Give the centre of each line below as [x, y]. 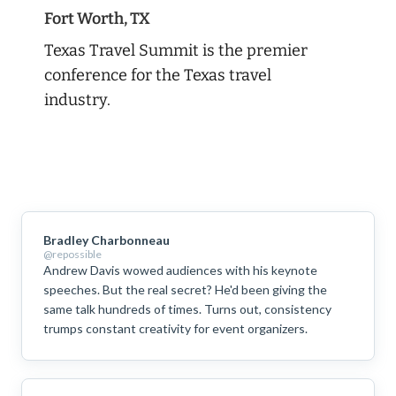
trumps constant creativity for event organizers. [175, 328]
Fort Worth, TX [97, 18]
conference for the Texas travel [158, 75]
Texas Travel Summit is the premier [176, 50]
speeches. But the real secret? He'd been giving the [185, 289]
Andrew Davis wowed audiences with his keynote [180, 270]
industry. [77, 99]
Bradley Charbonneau [107, 240]
